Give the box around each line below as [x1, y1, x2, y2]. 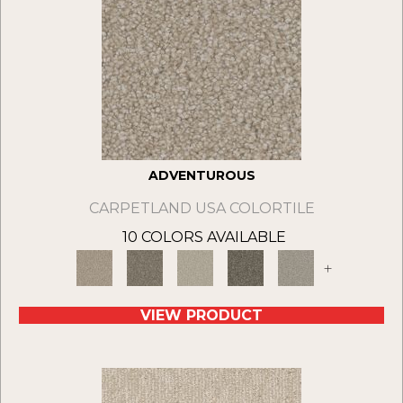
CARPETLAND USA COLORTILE [88, 200, 315, 218]
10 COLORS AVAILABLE [122, 228, 286, 246]
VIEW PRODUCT [140, 307, 263, 325]
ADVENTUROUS [148, 167, 255, 184]
